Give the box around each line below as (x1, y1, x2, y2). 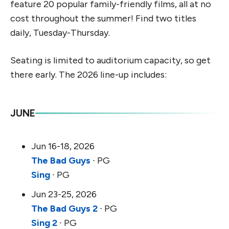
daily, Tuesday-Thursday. (10, 27, 110, 39)
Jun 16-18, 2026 (31, 141, 95, 152)
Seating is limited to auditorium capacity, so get (10, 55, 211, 66)
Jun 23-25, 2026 (31, 189, 97, 200)
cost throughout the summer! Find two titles (10, 13, 196, 25)
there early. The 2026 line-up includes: (10, 69, 167, 81)
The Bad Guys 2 (31, 203, 98, 215)
